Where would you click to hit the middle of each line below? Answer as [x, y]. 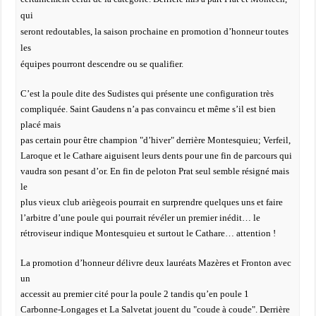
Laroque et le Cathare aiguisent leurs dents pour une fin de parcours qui [156, 156]
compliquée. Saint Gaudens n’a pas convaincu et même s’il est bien [148, 109]
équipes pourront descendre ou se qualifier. [102, 64]
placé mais [40, 124]
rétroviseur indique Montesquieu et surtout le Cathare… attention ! [148, 233]
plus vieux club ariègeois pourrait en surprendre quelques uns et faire [151, 202]
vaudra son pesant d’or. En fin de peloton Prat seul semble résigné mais [154, 171]
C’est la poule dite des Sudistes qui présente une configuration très [147, 93]
